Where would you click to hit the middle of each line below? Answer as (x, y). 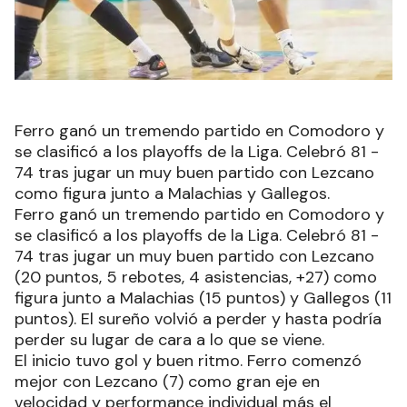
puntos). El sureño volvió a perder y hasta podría (198, 318)
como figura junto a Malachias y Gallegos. (172, 193)
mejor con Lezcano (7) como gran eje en (167, 381)
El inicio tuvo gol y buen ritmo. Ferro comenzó (188, 360)
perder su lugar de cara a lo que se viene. (169, 339)
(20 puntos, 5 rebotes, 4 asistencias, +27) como (196, 277)
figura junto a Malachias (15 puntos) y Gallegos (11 (203, 298)
